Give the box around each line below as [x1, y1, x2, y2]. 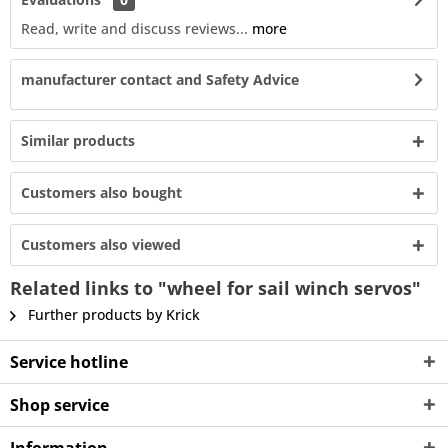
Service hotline [10, 351, 128, 373]
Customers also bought [21, 183, 182, 202]
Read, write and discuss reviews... [21, 19, 248, 38]
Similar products [21, 131, 135, 150]
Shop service [10, 394, 109, 416]
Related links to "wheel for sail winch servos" [10, 276, 421, 300]
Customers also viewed [21, 235, 181, 254]
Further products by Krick [24, 305, 200, 324]
